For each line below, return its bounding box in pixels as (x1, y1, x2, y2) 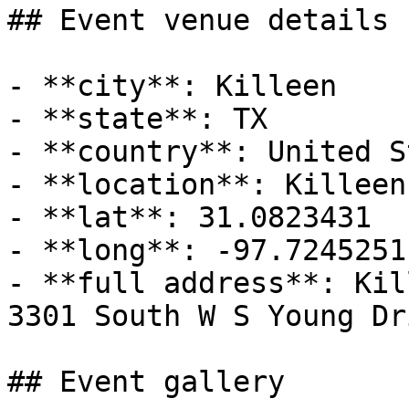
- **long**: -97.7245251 (7, 234, 406, 267)
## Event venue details (7, 4, 389, 37)
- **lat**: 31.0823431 (7, 201, 372, 234)
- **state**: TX (7, 102, 267, 135)
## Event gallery (7, 365, 285, 398)
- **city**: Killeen (7, 69, 337, 102)
